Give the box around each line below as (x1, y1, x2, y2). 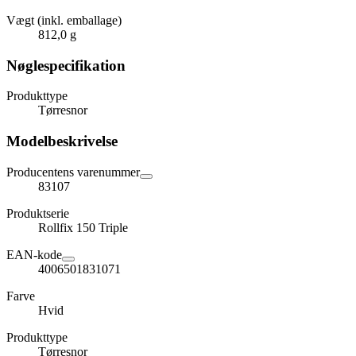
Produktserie (6, 206, 69, 220)
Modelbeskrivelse (6, 133, 118, 150)
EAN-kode (6, 247, 62, 261)
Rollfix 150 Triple (38, 220, 128, 234)
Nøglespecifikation (6, 56, 126, 74)
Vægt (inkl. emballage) (6, 13, 122, 27)
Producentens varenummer (6, 164, 140, 179)
